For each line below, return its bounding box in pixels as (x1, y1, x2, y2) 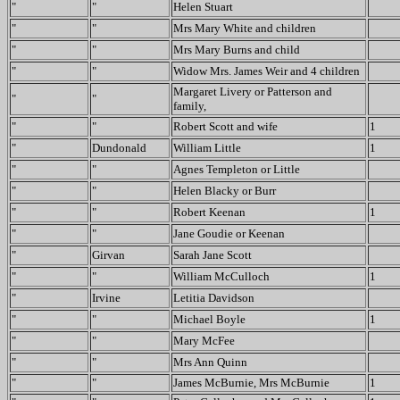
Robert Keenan (173, 205, 246, 219)
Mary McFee (173, 334, 235, 347)
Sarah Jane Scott (173, 248, 252, 262)
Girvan (92, 248, 125, 262)
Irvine (92, 291, 121, 304)
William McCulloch (173, 270, 270, 283)
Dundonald (92, 141, 146, 154)
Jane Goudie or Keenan (173, 227, 285, 240)
